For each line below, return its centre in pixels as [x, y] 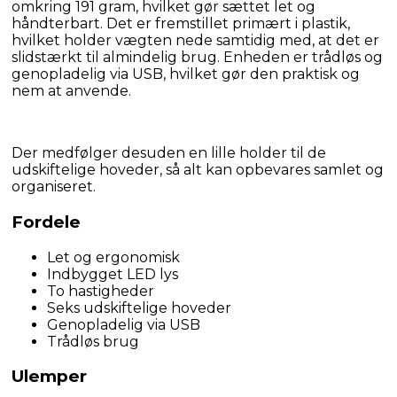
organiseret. [54, 187]
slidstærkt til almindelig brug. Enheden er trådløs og [197, 58]
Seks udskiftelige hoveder [139, 307]
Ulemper [49, 377]
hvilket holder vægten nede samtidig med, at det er [195, 41]
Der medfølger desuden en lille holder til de [169, 153]
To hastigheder [101, 291]
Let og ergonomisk [113, 257]
